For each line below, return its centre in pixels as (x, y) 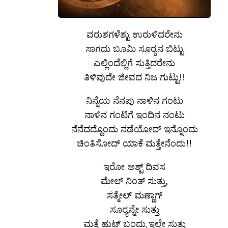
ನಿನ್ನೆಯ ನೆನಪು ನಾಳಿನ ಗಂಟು (134, 100)
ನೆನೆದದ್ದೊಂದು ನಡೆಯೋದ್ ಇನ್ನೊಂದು (134, 129)
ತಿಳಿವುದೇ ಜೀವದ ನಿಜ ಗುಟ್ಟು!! (134, 77)
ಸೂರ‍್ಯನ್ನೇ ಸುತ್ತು (134, 209)
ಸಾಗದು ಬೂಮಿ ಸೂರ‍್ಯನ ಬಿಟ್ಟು (134, 48)
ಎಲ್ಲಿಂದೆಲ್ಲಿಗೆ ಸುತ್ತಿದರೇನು (134, 62)
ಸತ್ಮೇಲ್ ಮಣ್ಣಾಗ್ (134, 195)
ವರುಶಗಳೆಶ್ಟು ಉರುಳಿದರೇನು (134, 34)
